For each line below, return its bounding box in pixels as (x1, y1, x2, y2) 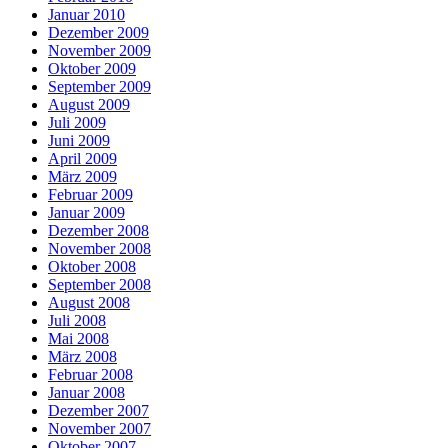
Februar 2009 (48, 185, 133, 203)
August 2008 (48, 293, 130, 311)
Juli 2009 (48, 113, 106, 131)
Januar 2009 (48, 203, 125, 221)
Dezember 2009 (48, 23, 149, 41)
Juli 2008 (48, 311, 106, 329)
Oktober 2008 (48, 257, 136, 275)
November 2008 (48, 239, 151, 257)
